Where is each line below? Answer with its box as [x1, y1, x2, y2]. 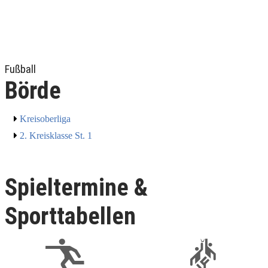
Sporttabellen [5, 202, 136, 230]
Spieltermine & [5, 173, 148, 202]
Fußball [5, 62, 36, 75]
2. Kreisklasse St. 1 [20, 130, 92, 141]
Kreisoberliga [20, 114, 71, 124]
